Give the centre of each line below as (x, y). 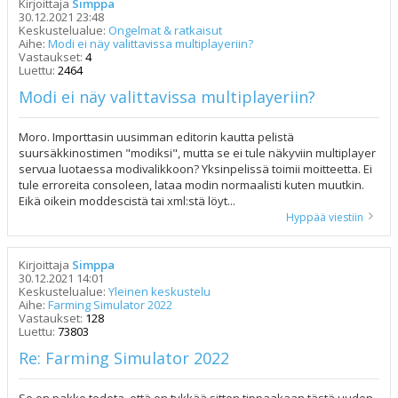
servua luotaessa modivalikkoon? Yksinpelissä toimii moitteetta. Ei (195, 169)
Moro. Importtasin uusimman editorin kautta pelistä (156, 137)
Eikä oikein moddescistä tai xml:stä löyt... (127, 201)
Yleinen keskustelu (159, 291)
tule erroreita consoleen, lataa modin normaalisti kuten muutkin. (191, 185)
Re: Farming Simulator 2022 (124, 358)
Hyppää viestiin (325, 217)
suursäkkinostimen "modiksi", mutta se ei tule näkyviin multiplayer (197, 153)
